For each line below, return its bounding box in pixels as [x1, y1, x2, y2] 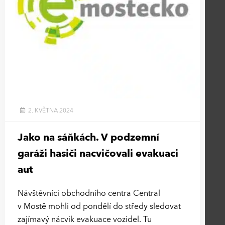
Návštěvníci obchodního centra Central [18, 187, 160, 199]
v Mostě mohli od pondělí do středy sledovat [18, 200, 181, 212]
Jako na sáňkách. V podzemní [18, 130, 159, 144]
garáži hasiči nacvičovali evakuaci [18, 146, 178, 160]
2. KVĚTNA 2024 [27, 106, 73, 115]
